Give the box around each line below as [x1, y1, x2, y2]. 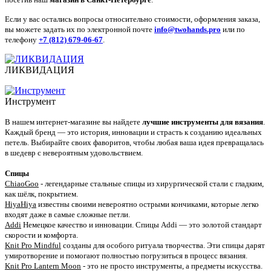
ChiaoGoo [5, 179, 39, 188]
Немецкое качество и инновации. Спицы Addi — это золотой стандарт [23, 220, 262, 229]
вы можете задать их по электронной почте [5, 25, 154, 34]
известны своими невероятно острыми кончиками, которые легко [36, 200, 259, 209]
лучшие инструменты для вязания [142, 117, 263, 126]
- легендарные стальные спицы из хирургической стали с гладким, [41, 179, 264, 188]
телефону [5, 35, 39, 45]
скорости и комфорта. [5, 230, 78, 240]
